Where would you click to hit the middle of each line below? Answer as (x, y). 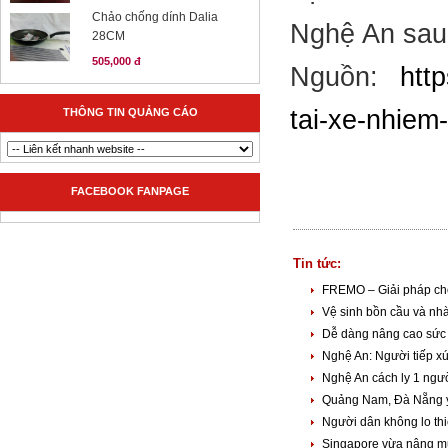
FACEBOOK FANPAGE (130, 191)
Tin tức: (317, 263)
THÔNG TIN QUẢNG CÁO (130, 112)
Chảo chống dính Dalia (155, 17)
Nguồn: (345, 77)
